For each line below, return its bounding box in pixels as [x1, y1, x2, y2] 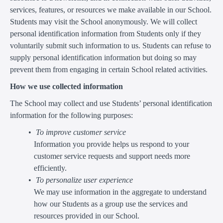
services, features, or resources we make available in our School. [10, 5, 212, 14]
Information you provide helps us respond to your [34, 139, 189, 148]
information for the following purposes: [10, 111, 133, 119]
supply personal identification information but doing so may [10, 53, 197, 62]
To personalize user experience [35, 175, 133, 184]
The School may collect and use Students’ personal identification [10, 99, 212, 108]
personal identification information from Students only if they [10, 29, 201, 38]
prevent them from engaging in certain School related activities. [10, 65, 208, 74]
